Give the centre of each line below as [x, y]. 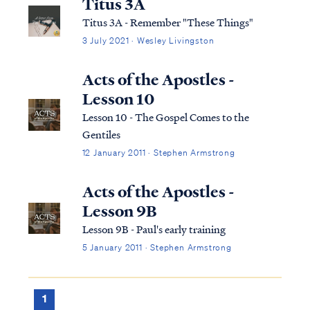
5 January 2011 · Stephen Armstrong [157, 247]
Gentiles [101, 134]
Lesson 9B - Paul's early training [154, 229]
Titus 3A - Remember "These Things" [167, 22]
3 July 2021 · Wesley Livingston [148, 40]
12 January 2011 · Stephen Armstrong [158, 152]
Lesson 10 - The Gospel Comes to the [165, 117]
